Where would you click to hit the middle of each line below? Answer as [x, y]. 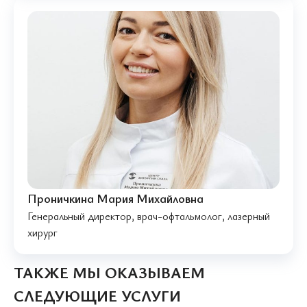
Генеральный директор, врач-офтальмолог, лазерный [149, 216]
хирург [42, 233]
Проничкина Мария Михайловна [115, 198]
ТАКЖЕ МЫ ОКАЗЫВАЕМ [109, 273]
